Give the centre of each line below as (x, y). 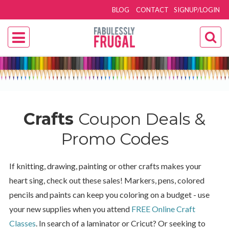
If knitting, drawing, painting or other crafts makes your (105, 166)
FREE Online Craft (163, 209)
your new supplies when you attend (70, 209)
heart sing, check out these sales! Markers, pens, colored (107, 180)
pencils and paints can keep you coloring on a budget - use (109, 195)
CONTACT (153, 10)
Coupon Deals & (142, 119)
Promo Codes (114, 139)
